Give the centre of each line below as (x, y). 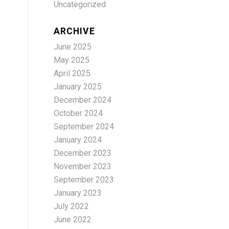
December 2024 (83, 100)
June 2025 (73, 47)
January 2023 (78, 193)
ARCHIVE (75, 31)
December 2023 (83, 153)
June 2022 (73, 220)
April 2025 (72, 73)
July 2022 (72, 206)
